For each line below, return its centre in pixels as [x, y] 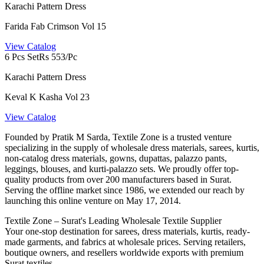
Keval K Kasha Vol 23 [47, 97]
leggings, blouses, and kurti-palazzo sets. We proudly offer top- [122, 169]
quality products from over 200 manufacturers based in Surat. [118, 180]
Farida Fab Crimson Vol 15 [55, 27]
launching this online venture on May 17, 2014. [93, 201]
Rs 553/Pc [58, 57]
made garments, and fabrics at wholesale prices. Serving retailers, [125, 242]
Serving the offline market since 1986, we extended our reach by [125, 190]
